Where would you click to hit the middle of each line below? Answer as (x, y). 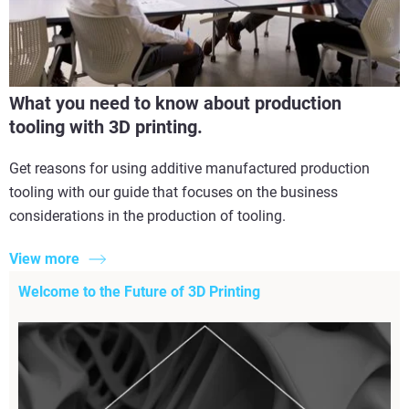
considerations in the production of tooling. (147, 216)
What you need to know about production (175, 104)
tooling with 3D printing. (106, 127)
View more (44, 259)
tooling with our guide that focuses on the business (173, 193)
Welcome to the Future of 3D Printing (139, 292)
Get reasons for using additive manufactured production (189, 169)
